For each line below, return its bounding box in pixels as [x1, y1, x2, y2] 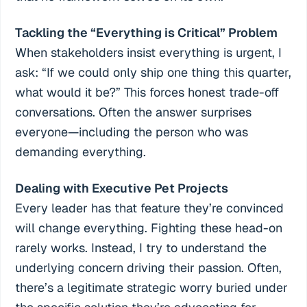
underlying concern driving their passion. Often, [15, 259, 282, 275]
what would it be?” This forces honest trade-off [15, 84, 280, 100]
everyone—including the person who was [15, 123, 249, 140]
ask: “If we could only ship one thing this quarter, [15, 64, 292, 80]
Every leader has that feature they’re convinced [15, 199, 284, 216]
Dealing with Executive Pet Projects [15, 180, 229, 196]
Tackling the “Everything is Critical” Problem [15, 24, 278, 40]
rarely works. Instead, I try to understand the [15, 239, 267, 256]
